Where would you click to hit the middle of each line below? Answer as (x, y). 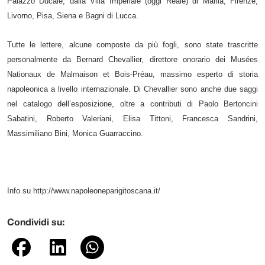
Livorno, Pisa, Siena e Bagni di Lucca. (73, 15)
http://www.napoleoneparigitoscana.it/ (97, 190)
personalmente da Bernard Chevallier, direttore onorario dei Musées (132, 59)
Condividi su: (36, 223)
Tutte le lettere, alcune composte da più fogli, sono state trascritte (132, 44)
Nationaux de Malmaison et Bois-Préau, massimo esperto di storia (132, 74)
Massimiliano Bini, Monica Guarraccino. (75, 133)
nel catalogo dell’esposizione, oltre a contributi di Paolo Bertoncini (132, 104)
